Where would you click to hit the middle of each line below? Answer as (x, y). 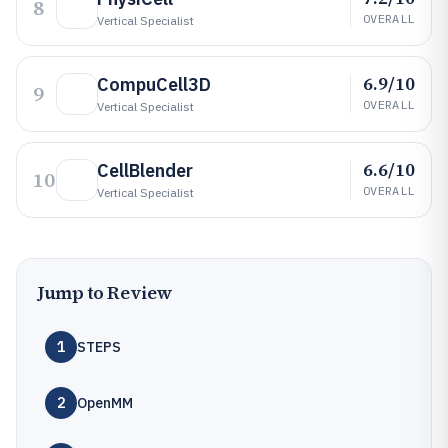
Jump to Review (105, 292)
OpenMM (105, 403)
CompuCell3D (154, 84)
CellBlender (145, 170)
